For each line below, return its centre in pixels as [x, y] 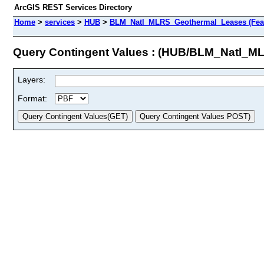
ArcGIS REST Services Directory [73, 7]
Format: [32, 98]
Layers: [32, 79]
